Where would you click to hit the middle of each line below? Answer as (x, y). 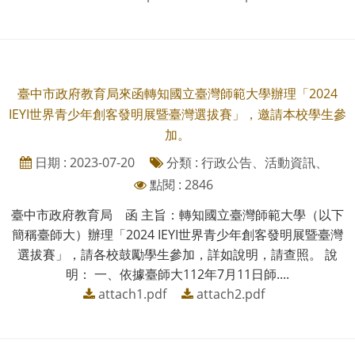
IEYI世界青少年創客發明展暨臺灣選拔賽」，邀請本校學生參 (177, 114)
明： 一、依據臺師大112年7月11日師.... (177, 274)
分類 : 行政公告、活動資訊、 (245, 162)
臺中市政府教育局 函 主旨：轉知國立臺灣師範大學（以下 (177, 214)
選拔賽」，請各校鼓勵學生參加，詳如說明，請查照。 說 (177, 254)
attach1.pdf (132, 294)
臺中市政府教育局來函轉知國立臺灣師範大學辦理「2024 (177, 93)
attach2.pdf (230, 294)
